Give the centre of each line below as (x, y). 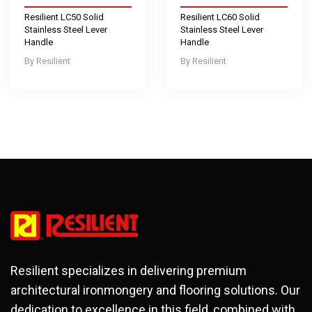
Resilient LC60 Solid (220, 17)
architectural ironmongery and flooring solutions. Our (155, 290)
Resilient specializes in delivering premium (128, 271)
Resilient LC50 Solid (64, 17)
